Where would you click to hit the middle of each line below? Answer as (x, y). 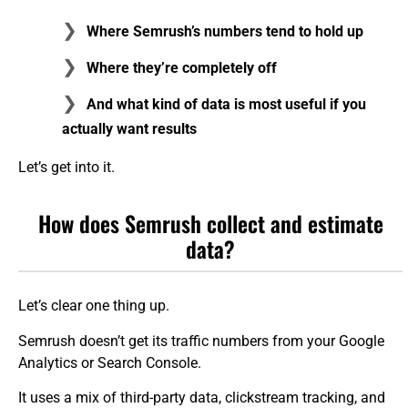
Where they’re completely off (182, 68)
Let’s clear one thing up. (94, 306)
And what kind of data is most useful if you (226, 105)
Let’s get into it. (66, 168)
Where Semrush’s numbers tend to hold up (225, 32)
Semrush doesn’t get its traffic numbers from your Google (201, 341)
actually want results (129, 129)
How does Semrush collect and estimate (210, 224)
